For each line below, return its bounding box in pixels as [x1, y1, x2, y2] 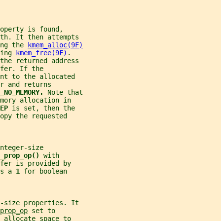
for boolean [24, 167, 67, 176]
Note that [47, 88, 83, 97]
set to [28, 207, 55, 215]
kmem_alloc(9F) [28, 41, 83, 49]
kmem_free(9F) [16, 49, 67, 57]
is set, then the [12, 104, 75, 112]
